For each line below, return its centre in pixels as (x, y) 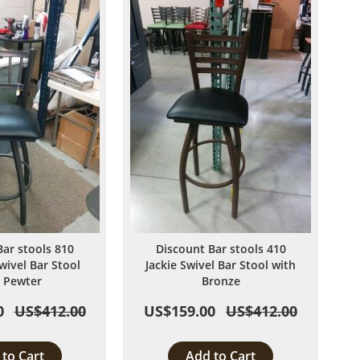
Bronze (221, 281)
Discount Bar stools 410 (221, 249)
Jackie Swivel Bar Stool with (221, 265)
